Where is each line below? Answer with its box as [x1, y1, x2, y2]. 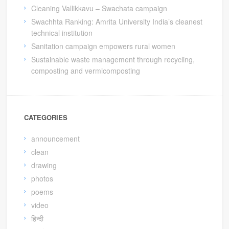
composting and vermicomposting [31, 65, 141, 76]
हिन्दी [31, 213, 44, 224]
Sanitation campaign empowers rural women [31, 40, 176, 51]
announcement [31, 133, 80, 144]
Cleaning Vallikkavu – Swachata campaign [31, 3, 168, 13]
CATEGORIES [24, 112, 68, 123]
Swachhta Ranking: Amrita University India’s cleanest [31, 16, 203, 27]
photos [31, 173, 54, 184]
